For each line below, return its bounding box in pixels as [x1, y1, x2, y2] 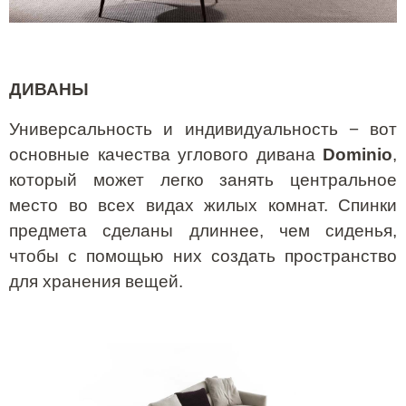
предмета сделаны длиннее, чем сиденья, [9, 221, 397, 241]
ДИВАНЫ [9, 80, 89, 100]
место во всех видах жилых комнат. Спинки [9, 196, 397, 216]
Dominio [323, 145, 392, 165]
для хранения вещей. [9, 272, 183, 292]
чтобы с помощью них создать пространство [9, 246, 397, 266]
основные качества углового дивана [9, 145, 323, 165]
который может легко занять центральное [9, 170, 397, 190]
